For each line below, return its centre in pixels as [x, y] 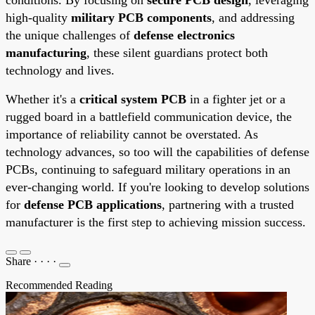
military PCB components [141, 17]
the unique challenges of [70, 35]
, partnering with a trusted [228, 204]
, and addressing [253, 17]
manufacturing [46, 52]
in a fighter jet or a [236, 99]
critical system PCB [133, 99]
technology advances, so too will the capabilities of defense [157, 152]
